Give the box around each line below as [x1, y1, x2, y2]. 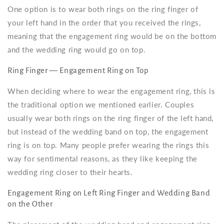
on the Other [7, 199, 53, 208]
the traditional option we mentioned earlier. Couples [7, 99, 194, 109]
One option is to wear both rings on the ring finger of [7, 4, 198, 13]
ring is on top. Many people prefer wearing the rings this [7, 140, 209, 149]
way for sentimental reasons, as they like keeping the [7, 153, 197, 163]
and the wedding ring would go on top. [7, 44, 146, 54]
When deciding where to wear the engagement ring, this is [7, 86, 215, 95]
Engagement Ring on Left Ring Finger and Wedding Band [7, 188, 210, 197]
